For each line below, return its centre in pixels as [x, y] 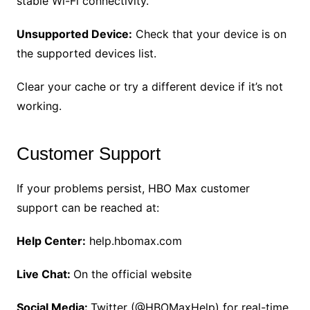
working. [39, 106]
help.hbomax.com [134, 241]
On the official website [132, 274]
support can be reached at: [88, 208]
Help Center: [51, 241]
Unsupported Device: [74, 34]
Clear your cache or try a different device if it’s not [149, 87]
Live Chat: [45, 274]
